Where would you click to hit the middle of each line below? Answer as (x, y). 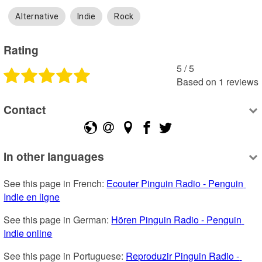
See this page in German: (58, 220)
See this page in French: (55, 184)
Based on (196, 81)
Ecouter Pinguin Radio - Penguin (175, 184)
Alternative (37, 17)
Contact (25, 110)
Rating (21, 49)
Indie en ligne (32, 197)
